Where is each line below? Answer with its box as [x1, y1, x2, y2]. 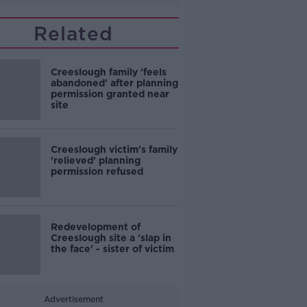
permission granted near [50, 88, 169, 99]
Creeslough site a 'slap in [50, 232, 171, 243]
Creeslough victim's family [50, 144, 177, 155]
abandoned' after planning [50, 77, 178, 88]
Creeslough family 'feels [50, 66, 167, 77]
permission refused [50, 166, 143, 177]
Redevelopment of [50, 221, 140, 232]
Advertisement [43, 294, 103, 304]
